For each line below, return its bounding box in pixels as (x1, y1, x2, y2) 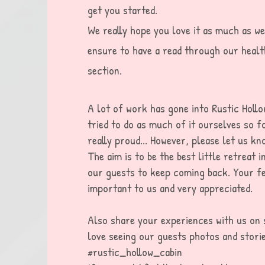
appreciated (199, 180, 250, 196)
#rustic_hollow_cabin (88, 244, 182, 260)
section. (88, 62, 122, 78)
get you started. (88, 2, 157, 18)
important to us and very (88, 180, 199, 196)
